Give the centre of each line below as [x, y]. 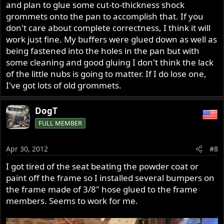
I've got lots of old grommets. [64, 85]
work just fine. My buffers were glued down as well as [112, 39]
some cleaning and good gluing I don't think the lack [110, 62]
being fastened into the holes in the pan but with [103, 51]
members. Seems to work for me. [72, 200]
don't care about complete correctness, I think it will [108, 28]
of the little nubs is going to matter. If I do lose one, [106, 74]
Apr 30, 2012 [27, 148]
